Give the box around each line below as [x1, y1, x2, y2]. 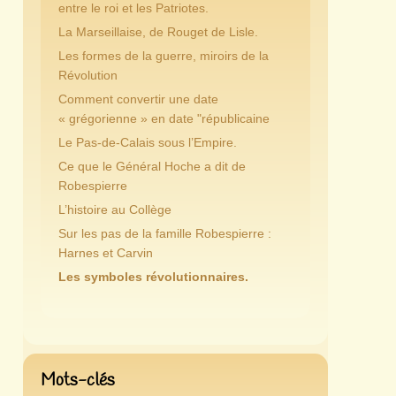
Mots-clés [40, 369, 115, 392]
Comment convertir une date [57, 92, 218, 106]
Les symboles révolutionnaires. [57, 270, 248, 284]
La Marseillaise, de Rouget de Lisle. [57, 25, 258, 39]
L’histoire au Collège [57, 202, 171, 217]
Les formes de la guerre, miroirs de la [57, 49, 269, 63]
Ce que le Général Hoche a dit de [57, 159, 246, 173]
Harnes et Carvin [57, 246, 153, 260]
